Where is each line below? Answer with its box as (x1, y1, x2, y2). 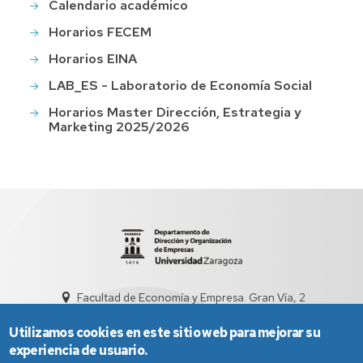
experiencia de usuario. (9, 342, 147, 359)
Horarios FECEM (49, 23, 152, 41)
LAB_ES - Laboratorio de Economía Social (49, 76, 312, 94)
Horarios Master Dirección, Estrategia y (49, 103, 301, 121)
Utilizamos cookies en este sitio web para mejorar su (9, 324, 321, 341)
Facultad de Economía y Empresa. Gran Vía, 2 (76, 290, 305, 305)
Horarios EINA (49, 49, 137, 67)
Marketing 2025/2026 (49, 117, 189, 135)
